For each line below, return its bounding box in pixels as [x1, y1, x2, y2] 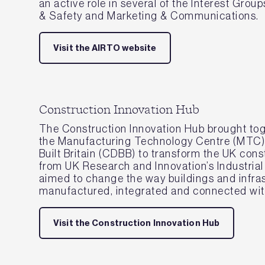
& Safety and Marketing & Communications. [38, 9, 259, 22]
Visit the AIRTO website [53, 42, 157, 53]
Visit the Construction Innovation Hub [53, 217, 220, 228]
